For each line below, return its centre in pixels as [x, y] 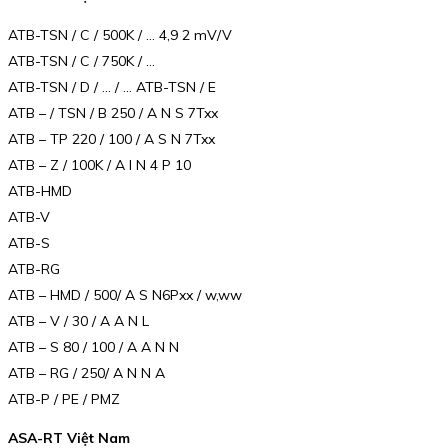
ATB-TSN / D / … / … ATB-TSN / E [112, 86]
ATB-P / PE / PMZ [64, 398]
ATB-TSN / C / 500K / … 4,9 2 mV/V [120, 34]
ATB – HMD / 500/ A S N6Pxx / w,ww [125, 294]
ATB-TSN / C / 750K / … [81, 60]
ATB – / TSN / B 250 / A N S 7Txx [113, 112]
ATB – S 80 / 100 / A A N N [93, 346]
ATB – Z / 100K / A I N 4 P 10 [99, 164]
